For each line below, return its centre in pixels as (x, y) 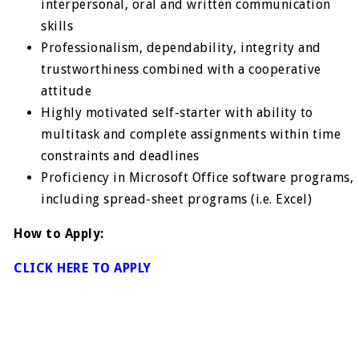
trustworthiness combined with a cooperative (181, 69)
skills (57, 26)
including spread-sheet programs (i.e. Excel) (177, 199)
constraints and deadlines (120, 156)
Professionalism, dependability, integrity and (181, 48)
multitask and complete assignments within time (191, 134)
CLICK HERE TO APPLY (83, 268)
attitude (67, 91)
